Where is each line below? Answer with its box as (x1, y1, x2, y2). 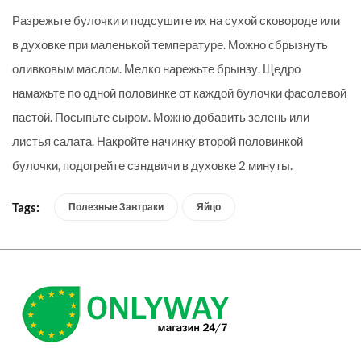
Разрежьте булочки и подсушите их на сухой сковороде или (12, 13, 340, 28)
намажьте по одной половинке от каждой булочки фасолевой (12, 85, 346, 101)
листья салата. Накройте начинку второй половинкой (12, 134, 303, 149)
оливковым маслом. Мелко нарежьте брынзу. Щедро (12, 61, 301, 77)
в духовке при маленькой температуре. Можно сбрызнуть (12, 37, 328, 52)
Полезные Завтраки (68, 201, 164, 214)
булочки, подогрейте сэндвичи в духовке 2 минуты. (12, 158, 293, 173)
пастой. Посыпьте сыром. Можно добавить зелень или (12, 110, 309, 125)
